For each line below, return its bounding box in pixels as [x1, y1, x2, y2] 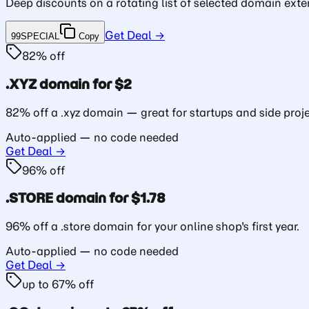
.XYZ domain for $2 [6, 75, 132, 92]
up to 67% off [22, 277, 94, 291]
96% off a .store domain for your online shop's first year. [6, 219, 299, 233]
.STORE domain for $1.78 [6, 190, 166, 207]
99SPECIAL [11, 31, 59, 42]
